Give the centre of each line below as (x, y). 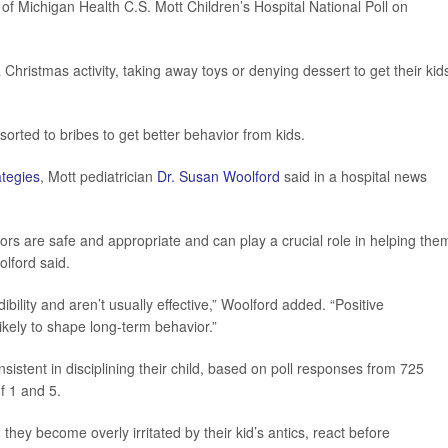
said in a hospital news (353, 176)
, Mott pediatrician (98, 176)
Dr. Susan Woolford (218, 176)
